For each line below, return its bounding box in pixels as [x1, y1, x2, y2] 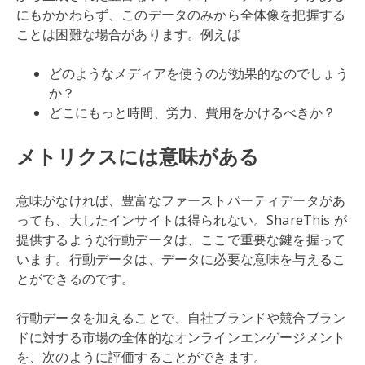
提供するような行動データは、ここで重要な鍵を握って [16, 231, 346, 248]
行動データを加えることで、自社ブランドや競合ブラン [16, 309, 346, 327]
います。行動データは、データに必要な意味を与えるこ [16, 250, 346, 268]
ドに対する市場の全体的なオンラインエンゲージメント [16, 328, 346, 346]
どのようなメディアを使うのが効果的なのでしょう [49, 64, 349, 82]
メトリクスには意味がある [16, 143, 259, 169]
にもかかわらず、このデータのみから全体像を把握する [16, 6, 346, 24]
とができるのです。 [16, 270, 135, 288]
